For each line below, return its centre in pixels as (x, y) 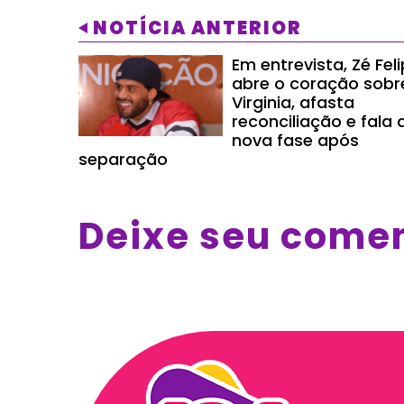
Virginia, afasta (293, 102)
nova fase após (295, 140)
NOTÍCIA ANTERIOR (197, 28)
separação (123, 159)
